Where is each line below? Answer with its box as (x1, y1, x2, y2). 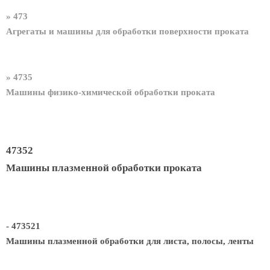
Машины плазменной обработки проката (6, 162, 202, 174)
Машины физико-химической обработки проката (6, 87, 215, 97)
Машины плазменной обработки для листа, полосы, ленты (6, 236, 254, 246)
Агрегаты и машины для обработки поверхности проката (6, 27, 249, 37)
